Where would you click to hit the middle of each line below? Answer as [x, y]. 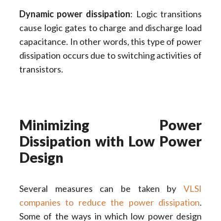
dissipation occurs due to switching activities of [110, 55]
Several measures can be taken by [101, 188]
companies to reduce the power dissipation [110, 202]
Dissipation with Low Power [110, 141]
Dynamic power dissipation [74, 14]
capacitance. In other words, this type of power [110, 42]
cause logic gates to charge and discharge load [110, 28]
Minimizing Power [110, 125]
